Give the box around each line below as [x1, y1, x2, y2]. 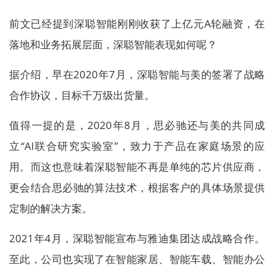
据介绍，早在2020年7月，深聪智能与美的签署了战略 [9, 67, 265, 81]
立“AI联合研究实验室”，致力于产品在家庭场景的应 [9, 139, 265, 153]
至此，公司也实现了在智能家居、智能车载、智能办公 [9, 252, 265, 266]
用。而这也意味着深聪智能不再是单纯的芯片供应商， [9, 160, 265, 174]
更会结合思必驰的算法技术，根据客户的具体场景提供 [9, 180, 265, 194]
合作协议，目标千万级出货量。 [9, 88, 155, 102]
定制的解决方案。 [9, 201, 92, 215]
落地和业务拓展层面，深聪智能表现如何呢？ [9, 37, 217, 51]
